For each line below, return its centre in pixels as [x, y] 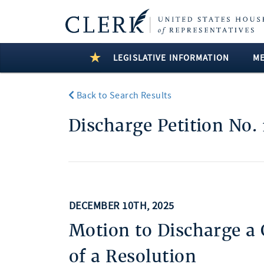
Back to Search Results [123, 95]
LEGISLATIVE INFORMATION [171, 58]
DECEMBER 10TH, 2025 [121, 206]
